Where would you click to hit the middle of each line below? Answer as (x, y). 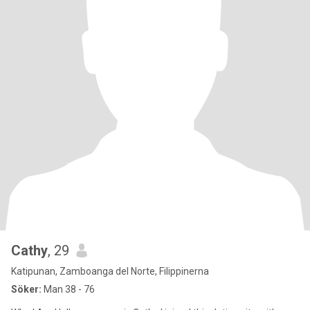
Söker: (26, 289)
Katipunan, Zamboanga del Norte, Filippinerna (110, 271)
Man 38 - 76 (68, 289)
